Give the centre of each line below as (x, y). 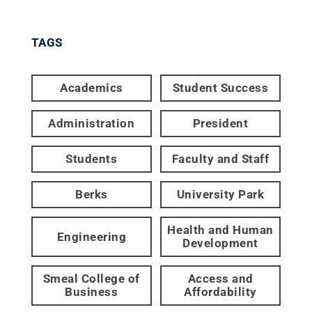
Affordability (220, 292)
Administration (92, 123)
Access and (220, 279)
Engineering (92, 236)
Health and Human (220, 230)
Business (92, 292)
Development (220, 243)
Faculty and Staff (220, 159)
